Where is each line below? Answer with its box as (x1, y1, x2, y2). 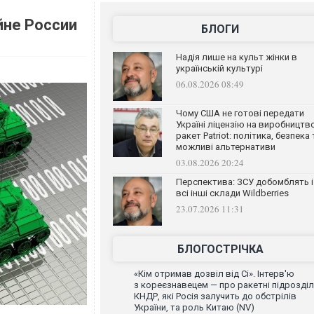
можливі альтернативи (175, 142, 275, 152)
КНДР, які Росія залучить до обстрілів (133, 291, 296, 301)
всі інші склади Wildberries (175, 188, 289, 198)
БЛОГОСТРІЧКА (177, 243, 264, 256)
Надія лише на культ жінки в (175, 52, 297, 62)
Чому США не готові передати (175, 108, 304, 118)
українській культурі (175, 63, 263, 74)
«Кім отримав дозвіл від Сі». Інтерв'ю (133, 268, 294, 279)
